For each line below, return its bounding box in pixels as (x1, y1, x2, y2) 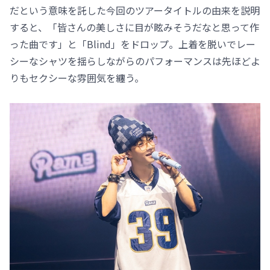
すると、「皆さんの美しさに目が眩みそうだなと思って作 (10, 19, 259, 34)
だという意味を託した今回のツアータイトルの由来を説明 (10, 2, 260, 17)
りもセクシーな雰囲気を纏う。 (10, 70, 144, 85)
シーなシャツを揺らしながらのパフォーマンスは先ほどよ (10, 53, 260, 68)
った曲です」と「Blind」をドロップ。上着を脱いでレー (10, 36, 256, 51)
